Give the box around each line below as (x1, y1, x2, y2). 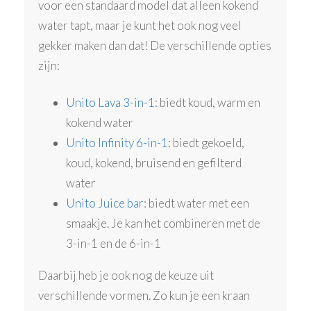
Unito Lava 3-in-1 (66, 94, 155, 110)
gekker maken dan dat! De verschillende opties (38, 38, 272, 53)
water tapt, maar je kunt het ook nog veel (38, 18, 242, 33)
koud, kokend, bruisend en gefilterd (66, 155, 242, 170)
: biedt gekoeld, (168, 135, 245, 150)
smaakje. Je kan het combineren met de (66, 215, 261, 230)
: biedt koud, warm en (155, 94, 261, 110)
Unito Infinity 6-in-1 (66, 135, 169, 150)
